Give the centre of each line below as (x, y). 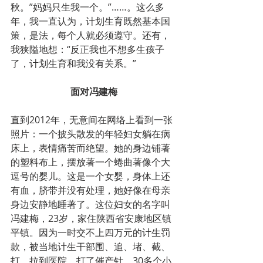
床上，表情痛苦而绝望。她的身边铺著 (90, 148)
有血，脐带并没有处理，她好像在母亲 (90, 190)
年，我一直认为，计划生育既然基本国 (90, 21)
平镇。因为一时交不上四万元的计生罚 (90, 233)
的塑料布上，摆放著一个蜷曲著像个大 (90, 162)
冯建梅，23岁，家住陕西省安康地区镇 (91, 219)
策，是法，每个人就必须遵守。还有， (90, 36)
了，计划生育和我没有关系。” (73, 64)
